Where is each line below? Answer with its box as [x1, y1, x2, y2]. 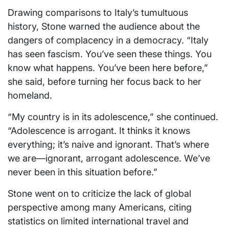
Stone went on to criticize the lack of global [8, 188, 191, 199]
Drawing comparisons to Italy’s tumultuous [8, 7, 188, 18]
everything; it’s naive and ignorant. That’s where [8, 139, 209, 150]
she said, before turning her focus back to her [8, 76, 201, 87]
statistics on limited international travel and [8, 215, 189, 226]
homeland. [8, 89, 52, 101]
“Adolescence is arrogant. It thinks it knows [8, 125, 190, 136]
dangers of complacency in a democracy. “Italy [8, 34, 209, 45]
